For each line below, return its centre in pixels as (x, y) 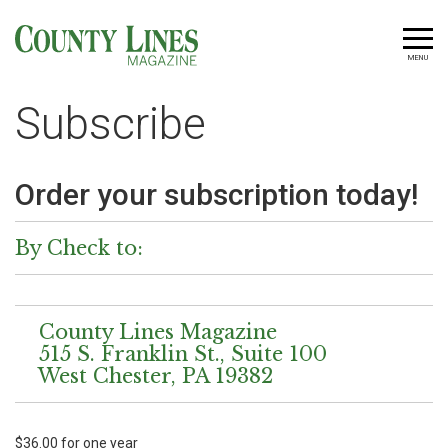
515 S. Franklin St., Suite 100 (171, 354)
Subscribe (110, 124)
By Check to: (145, 248)
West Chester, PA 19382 (144, 376)
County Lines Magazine (146, 332)
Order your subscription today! (216, 194)
